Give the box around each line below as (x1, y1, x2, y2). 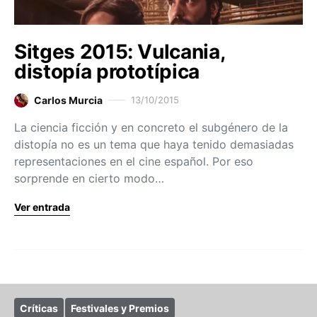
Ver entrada (14, 201, 70, 214)
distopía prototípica (14, 59, 200, 84)
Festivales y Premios (71, 302, 169, 315)
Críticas (20, 302, 58, 315)
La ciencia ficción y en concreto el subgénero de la (14, 120, 288, 135)
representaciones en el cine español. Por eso (14, 154, 253, 169)
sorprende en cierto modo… (14, 171, 164, 186)
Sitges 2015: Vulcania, (14, 40, 225, 64)
